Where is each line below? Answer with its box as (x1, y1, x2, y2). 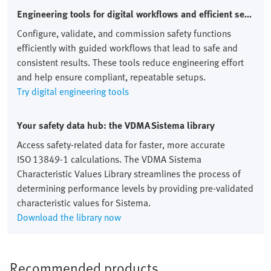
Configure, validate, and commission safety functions (17, 25, 231, 41)
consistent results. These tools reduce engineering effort (17, 54, 244, 70)
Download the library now (17, 209, 121, 224)
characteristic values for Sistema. (17, 195, 151, 210)
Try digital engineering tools (17, 83, 129, 99)
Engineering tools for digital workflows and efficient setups (244, 6, 252, 21)
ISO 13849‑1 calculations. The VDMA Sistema (17, 151, 201, 166)
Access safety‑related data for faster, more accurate (17, 137, 225, 152)
